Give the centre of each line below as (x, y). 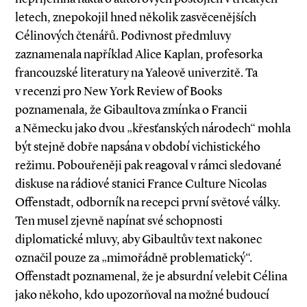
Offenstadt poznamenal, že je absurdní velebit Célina (151, 277)
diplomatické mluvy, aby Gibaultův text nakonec (138, 240)
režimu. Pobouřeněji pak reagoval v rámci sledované (148, 165)
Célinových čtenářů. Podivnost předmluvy (123, 36)
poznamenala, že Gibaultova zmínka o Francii (131, 110)
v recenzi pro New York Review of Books (119, 91)
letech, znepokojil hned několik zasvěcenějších (136, 17)
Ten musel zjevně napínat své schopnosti (119, 221)
